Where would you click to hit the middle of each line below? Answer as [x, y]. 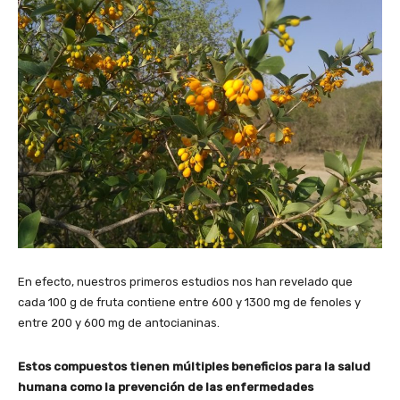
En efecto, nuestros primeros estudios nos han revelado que [185, 281]
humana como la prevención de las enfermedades [166, 387]
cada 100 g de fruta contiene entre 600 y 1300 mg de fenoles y [189, 302]
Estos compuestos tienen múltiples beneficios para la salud [194, 366]
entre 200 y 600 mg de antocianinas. [119, 322]
